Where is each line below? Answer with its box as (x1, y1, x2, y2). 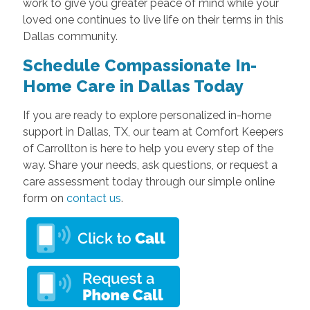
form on (22, 192, 66, 206)
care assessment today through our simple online (22, 175, 275, 189)
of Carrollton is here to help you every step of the (22, 142, 273, 156)
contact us (66, 192, 121, 206)
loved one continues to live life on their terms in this (22, 13, 284, 27)
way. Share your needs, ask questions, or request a (22, 158, 277, 172)
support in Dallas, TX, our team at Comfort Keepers (22, 125, 284, 139)
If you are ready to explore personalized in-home (22, 109, 271, 122)
